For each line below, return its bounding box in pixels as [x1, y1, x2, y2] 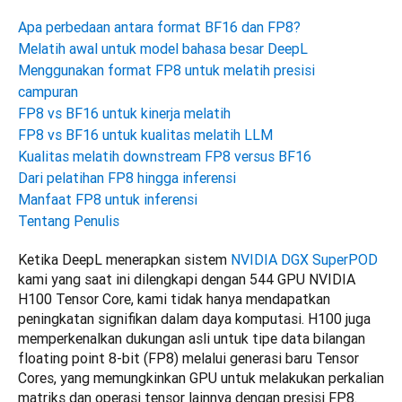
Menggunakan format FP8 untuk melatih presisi [18, 61, 315, 80]
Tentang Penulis [18, 212, 119, 231]
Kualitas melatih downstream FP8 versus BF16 [18, 147, 311, 166]
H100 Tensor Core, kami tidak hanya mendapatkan [18, 290, 330, 309]
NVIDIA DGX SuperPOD [231, 250, 378, 269]
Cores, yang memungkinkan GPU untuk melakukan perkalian [18, 369, 384, 388]
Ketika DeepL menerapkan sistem [18, 250, 231, 269]
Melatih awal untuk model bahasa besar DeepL [18, 39, 308, 58]
